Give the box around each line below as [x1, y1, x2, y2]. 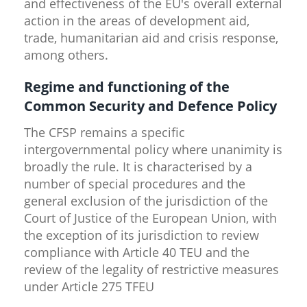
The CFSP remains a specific [24, 123, 185, 140]
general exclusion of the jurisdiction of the [24, 192, 268, 209]
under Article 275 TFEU [24, 278, 154, 295]
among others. [24, 46, 112, 63]
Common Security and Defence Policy [24, 96, 277, 115]
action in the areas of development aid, [24, 12, 249, 29]
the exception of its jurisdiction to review [24, 226, 259, 243]
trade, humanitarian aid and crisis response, [24, 29, 278, 46]
